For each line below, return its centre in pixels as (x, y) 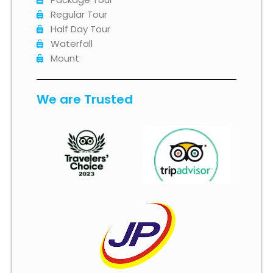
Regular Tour (79, 15)
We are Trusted (85, 100)
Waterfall (71, 44)
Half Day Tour (80, 29)
